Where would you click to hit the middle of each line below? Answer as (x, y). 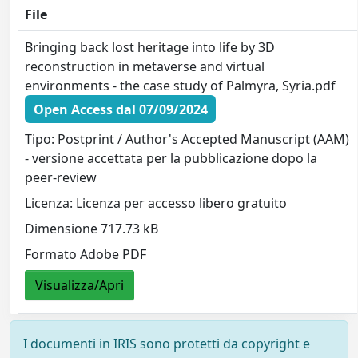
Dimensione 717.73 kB (92, 229)
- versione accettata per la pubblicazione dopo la (171, 159)
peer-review (61, 178)
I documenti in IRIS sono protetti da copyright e (167, 344)
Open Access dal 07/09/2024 (120, 109)
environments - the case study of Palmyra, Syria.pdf (181, 86)
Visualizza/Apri (80, 286)
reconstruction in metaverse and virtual (145, 66)
